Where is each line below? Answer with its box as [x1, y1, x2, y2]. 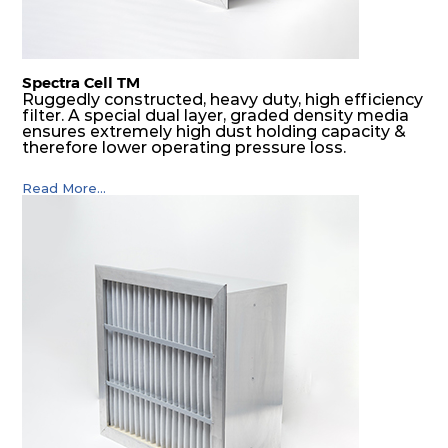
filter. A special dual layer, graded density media [22, 105, 410, 125]
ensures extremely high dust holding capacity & [22, 121, 407, 141]
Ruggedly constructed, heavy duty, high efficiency [22, 89, 424, 109]
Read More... [22, 179, 107, 196]
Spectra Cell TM [22, 72, 141, 92]
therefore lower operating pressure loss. [22, 137, 347, 157]
